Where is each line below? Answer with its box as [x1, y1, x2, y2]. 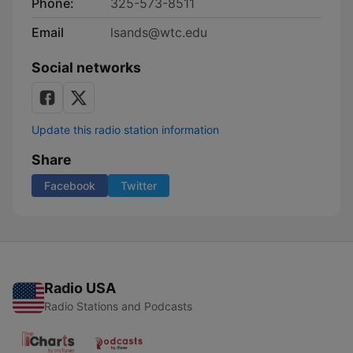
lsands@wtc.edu [110, 24, 207, 40]
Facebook [44, 179, 95, 192]
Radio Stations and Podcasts [44, 299, 192, 313]
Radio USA [44, 280, 116, 296]
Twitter [121, 179, 157, 192]
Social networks [32, 59, 141, 76]
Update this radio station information [32, 123, 219, 136]
